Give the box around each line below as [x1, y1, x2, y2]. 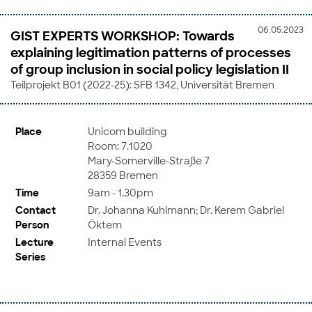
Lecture [15, 235, 54, 249]
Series [15, 249, 45, 263]
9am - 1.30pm [88, 185, 153, 199]
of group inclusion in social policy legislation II [10, 61, 289, 78]
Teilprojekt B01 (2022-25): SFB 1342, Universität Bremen [10, 78, 274, 91]
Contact [15, 203, 56, 217]
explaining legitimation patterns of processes [10, 44, 291, 61]
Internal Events [88, 235, 162, 249]
